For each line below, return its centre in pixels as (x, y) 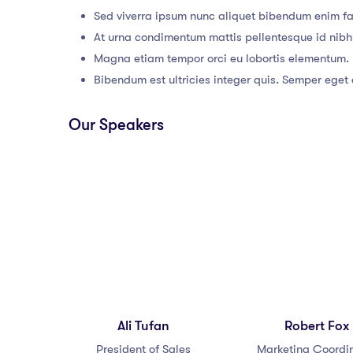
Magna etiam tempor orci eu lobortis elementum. (221, 58)
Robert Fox (317, 326)
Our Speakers (116, 125)
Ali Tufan (143, 326)
